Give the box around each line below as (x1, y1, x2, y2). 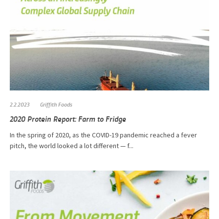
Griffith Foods (40, 100, 72, 108)
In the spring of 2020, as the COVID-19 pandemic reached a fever (10, 130, 197, 139)
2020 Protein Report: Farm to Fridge (10, 113, 126, 124)
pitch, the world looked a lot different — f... (10, 141, 133, 150)
